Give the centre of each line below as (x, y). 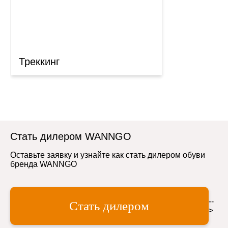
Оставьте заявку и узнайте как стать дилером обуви (108, 155)
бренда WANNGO (44, 164)
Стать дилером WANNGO (71, 136)
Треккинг (39, 62)
